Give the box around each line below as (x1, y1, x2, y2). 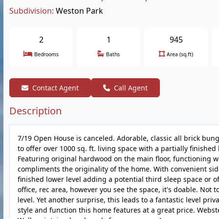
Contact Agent (32, 83, 79, 92)
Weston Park (56, 5, 103, 16)
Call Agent (114, 83, 148, 92)
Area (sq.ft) (167, 51, 193, 58)
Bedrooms (34, 51, 59, 58)
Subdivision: (9, 5, 54, 16)
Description (9, 104, 62, 117)
